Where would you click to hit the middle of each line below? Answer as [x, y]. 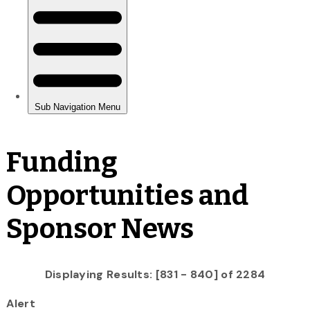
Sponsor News [100, 229]
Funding [62, 162]
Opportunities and [128, 195]
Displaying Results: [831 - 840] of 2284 [155, 274]
